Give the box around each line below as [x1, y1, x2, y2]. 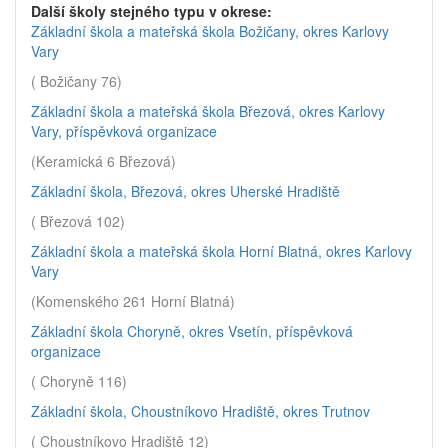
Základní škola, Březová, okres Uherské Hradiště [31, 181, 340, 201]
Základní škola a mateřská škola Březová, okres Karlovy [31, 101, 385, 121]
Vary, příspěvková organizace [31, 121, 217, 141]
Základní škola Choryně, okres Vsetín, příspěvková [31, 321, 353, 341]
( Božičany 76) [31, 71, 122, 91]
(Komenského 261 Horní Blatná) [31, 291, 235, 311]
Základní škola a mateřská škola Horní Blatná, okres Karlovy [31, 241, 412, 261]
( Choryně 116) [31, 371, 127, 391]
